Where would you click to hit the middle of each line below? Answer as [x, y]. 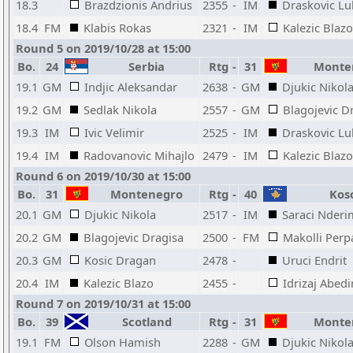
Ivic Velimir [114, 132]
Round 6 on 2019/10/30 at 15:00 [103, 176]
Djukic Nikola [120, 214]
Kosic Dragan [120, 260]
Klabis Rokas [117, 28]
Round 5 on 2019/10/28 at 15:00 [103, 48]
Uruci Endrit [314, 260]
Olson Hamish [123, 342]
